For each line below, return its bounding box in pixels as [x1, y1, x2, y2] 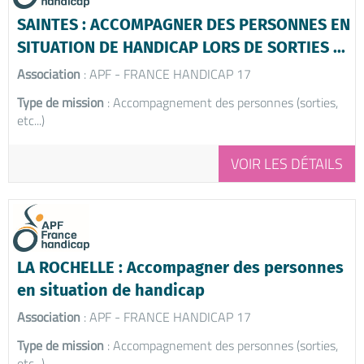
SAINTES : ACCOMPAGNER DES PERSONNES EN [17, 14, 350, 34]
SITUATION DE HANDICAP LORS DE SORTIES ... [17, 37, 345, 57]
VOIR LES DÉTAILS [231, 152, 343, 175]
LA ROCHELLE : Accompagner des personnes [17, 257, 344, 277]
